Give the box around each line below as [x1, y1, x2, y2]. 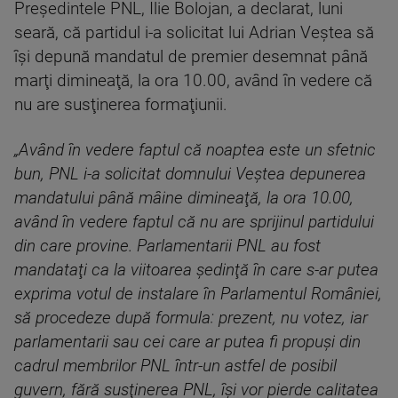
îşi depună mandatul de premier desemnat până [14, 47, 368, 68]
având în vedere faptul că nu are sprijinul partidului [14, 212, 374, 233]
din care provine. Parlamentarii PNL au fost [14, 236, 321, 257]
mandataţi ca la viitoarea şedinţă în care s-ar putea [14, 260, 378, 281]
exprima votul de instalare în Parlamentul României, [14, 284, 382, 305]
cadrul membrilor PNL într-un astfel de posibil [14, 356, 337, 377]
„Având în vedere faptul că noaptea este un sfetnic [14, 140, 376, 161]
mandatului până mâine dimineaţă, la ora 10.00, [14, 188, 354, 209]
